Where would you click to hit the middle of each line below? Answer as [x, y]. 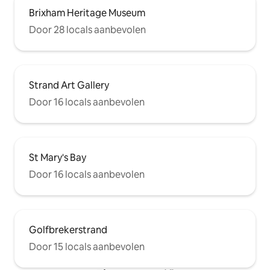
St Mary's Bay [58, 158]
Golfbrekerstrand [68, 230]
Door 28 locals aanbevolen [87, 30]
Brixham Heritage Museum [87, 13]
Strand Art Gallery [69, 86]
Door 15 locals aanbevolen [87, 247]
